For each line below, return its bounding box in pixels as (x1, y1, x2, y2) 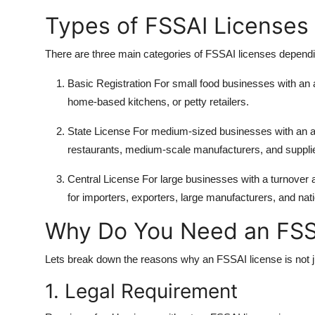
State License (67, 124, 130, 137)
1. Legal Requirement (45, 278, 238, 303)
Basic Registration (67, 77, 151, 89)
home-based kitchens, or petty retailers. (67, 95, 249, 108)
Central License (67, 172, 139, 185)
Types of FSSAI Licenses (45, 11, 309, 39)
